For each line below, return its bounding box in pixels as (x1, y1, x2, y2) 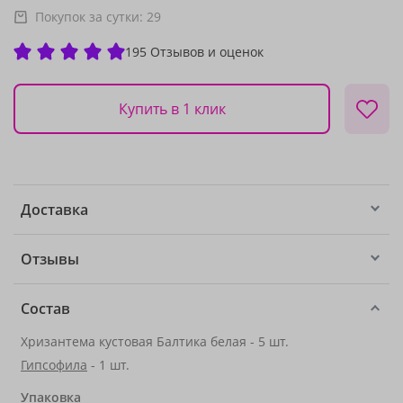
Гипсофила (21, 356, 87, 373)
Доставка (21, 200, 88, 219)
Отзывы (21, 249, 79, 269)
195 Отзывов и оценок (125, 42, 264, 60)
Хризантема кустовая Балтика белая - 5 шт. (21, 333, 289, 350)
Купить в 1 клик (118, 98, 226, 119)
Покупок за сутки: (35, 8, 147, 25)
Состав (21, 299, 70, 318)
